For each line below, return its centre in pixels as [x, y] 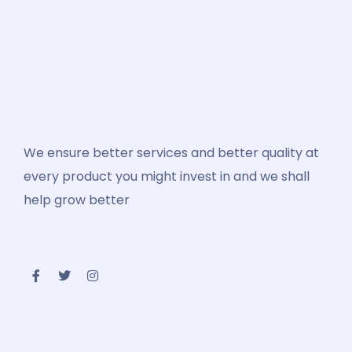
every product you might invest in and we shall [167, 176]
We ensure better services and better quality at [171, 153]
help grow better [77, 200]
